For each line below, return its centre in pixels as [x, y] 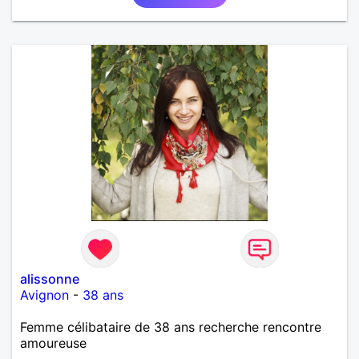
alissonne [50, 278]
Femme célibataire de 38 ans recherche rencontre [171, 327]
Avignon [44, 294]
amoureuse [53, 343]
